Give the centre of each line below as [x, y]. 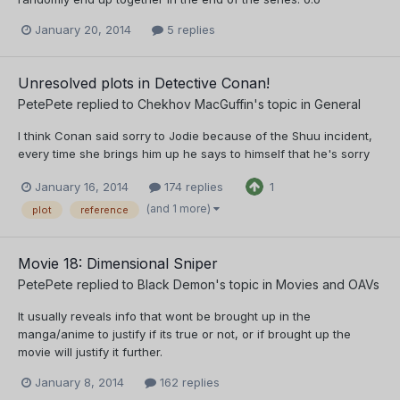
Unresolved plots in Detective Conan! [144, 83]
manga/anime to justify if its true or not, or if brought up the [184, 334]
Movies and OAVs [328, 285]
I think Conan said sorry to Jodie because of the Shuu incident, [195, 135]
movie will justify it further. [90, 352]
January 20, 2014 [83, 29]
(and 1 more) [180, 209]
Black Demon [176, 285]
